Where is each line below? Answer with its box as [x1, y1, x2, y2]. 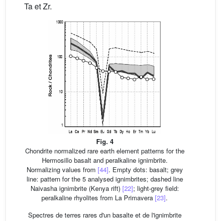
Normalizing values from [26, 164, 98, 174]
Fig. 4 [96, 136, 113, 146]
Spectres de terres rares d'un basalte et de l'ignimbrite [28, 210, 182, 220]
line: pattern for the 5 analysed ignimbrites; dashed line [26, 174, 183, 184]
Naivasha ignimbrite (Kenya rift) [30, 183, 122, 193]
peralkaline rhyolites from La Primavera [41, 192, 155, 202]
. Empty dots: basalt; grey [108, 164, 183, 174]
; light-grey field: [133, 183, 179, 193]
